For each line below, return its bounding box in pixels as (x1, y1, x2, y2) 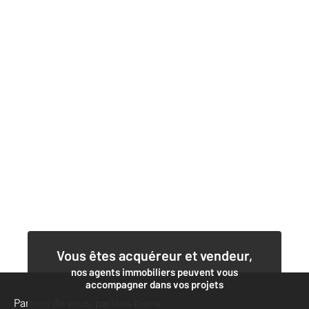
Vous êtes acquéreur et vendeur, (57, 246, 252, 263)
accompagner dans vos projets (86, 277, 223, 290)
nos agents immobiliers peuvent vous (71, 265, 238, 278)
